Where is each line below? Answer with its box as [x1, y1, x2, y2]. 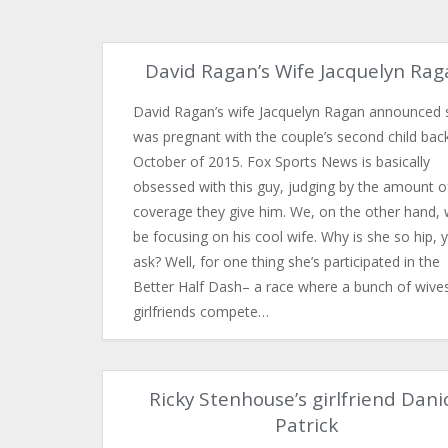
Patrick [274, 412, 338, 438]
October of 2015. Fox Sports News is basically [133, 152, 430, 171]
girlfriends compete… [133, 302, 269, 321]
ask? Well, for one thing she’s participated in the [133, 252, 440, 271]
